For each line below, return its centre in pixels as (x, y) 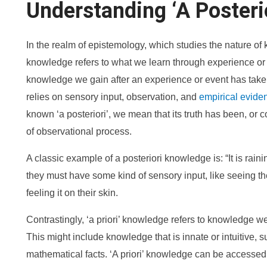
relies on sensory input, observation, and (113, 97)
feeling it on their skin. (72, 193)
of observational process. (79, 131)
